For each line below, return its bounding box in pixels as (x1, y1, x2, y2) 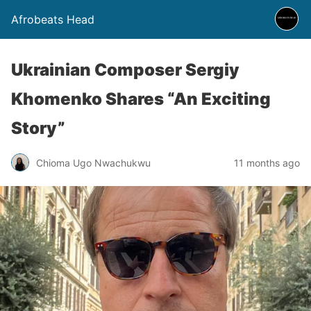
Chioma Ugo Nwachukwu (36, 156, 151, 169)
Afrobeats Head (11, 12, 94, 26)
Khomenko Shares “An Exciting (11, 89, 271, 109)
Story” (11, 118, 65, 138)
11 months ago (234, 156, 300, 169)
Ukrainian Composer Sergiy (11, 60, 239, 80)
